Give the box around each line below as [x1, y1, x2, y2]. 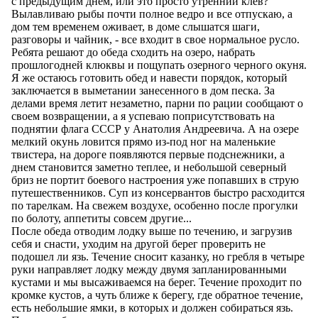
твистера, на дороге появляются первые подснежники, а [11, 148, 285, 160]
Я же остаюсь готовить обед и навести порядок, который [11, 71, 287, 84]
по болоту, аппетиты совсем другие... [11, 212, 192, 224]
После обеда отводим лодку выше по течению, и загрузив [11, 224, 292, 237]
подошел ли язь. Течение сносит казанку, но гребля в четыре [11, 250, 305, 263]
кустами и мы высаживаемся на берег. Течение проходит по [11, 275, 302, 288]
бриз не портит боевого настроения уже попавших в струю [11, 173, 299, 186]
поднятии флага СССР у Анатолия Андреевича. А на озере [11, 122, 299, 135]
